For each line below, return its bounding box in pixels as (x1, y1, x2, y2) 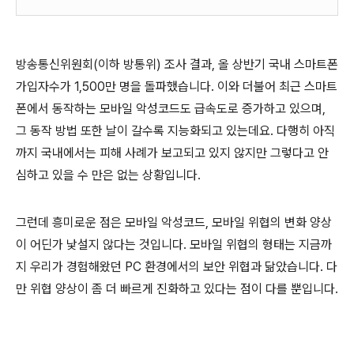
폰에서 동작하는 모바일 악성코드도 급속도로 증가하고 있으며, (16, 101, 326, 116)
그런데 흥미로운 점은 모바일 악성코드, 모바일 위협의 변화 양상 (16, 215, 332, 230)
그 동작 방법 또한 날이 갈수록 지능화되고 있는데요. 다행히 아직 (16, 123, 335, 138)
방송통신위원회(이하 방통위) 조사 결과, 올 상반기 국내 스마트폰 (16, 57, 338, 72)
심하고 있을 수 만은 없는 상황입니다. (16, 168, 201, 183)
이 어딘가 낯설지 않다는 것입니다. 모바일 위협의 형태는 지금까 (16, 237, 332, 252)
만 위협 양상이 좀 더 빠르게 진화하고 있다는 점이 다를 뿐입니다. (16, 281, 338, 296)
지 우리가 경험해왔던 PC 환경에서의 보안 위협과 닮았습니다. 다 (16, 259, 337, 274)
